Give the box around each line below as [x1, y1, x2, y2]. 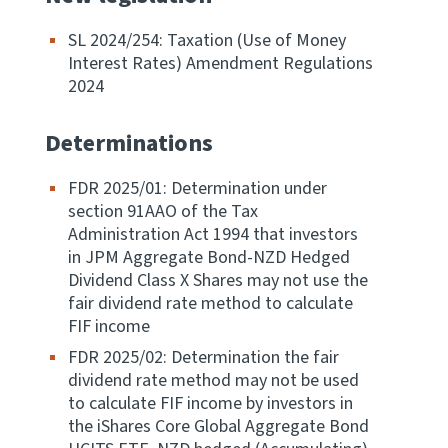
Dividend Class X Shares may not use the [68, 268, 368, 293]
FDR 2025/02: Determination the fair [68, 345, 339, 370]
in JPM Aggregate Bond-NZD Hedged [68, 245, 350, 270]
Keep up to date [15, 239, 123, 259]
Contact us [15, 419, 88, 439]
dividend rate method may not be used [68, 368, 359, 393]
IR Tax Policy [15, 359, 97, 379]
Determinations [45, 126, 213, 161]
